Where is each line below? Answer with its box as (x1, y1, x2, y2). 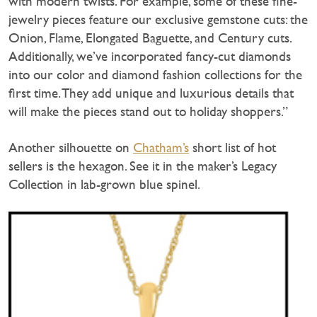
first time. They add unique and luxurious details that (8, 85, 294, 100)
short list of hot (189, 139, 276, 155)
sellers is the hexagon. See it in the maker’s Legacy (8, 158, 277, 173)
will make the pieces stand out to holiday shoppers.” (8, 103, 288, 119)
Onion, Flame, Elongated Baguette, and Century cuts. (8, 30, 291, 45)
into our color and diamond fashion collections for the (8, 67, 302, 82)
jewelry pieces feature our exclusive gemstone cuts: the (8, 11, 308, 27)
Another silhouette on (8, 139, 133, 155)
